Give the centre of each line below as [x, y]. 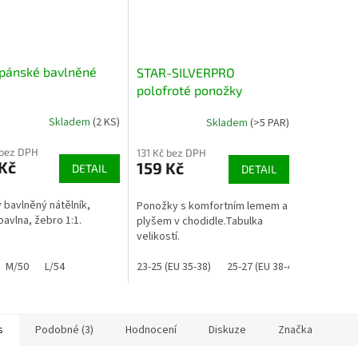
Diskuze [227, 330]
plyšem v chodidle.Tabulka [199, 222]
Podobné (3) [64, 330]
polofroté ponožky [189, 90]
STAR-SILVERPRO [185, 73]
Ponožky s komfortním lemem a [212, 207]
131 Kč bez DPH [171, 153]
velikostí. [158, 237]
